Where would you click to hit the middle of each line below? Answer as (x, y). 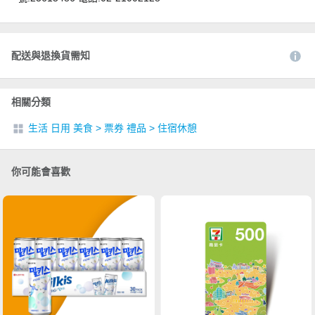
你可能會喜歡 (41, 171)
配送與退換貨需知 (51, 55)
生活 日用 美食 (60, 128)
